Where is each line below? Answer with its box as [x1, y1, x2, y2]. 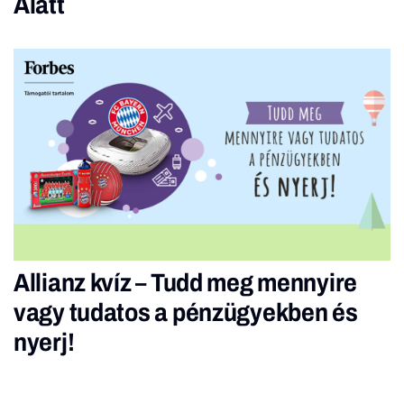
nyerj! [14, 327, 75, 356]
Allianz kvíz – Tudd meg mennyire [14, 268, 358, 297]
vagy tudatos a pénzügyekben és [14, 298, 358, 326]
